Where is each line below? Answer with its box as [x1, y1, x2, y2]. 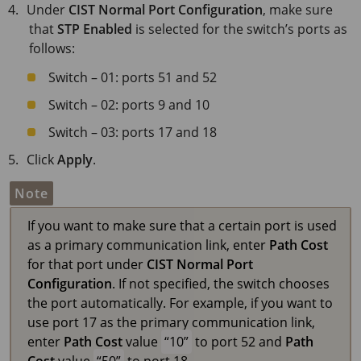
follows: [29, 39, 75, 57]
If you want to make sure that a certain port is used [27, 216, 337, 234]
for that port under [27, 255, 147, 273]
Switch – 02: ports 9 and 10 [48, 95, 210, 114]
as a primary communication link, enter [27, 235, 269, 254]
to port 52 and [192, 332, 285, 351]
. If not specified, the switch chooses [112, 274, 330, 293]
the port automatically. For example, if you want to [27, 293, 333, 312]
